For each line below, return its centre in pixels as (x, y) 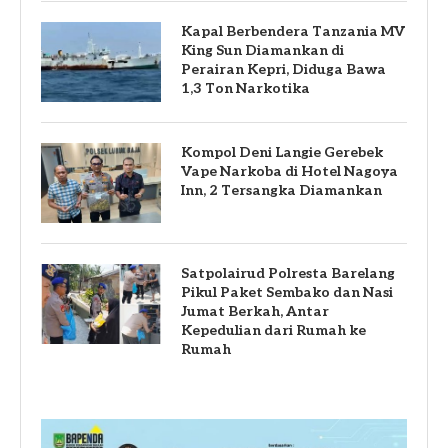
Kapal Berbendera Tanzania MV (293, 31)
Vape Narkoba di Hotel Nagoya (289, 171)
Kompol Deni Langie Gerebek (282, 152)
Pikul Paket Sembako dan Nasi (287, 292)
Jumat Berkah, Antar (255, 311)
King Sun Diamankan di (262, 50)
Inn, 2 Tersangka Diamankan (281, 190)
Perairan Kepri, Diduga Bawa (283, 69)
